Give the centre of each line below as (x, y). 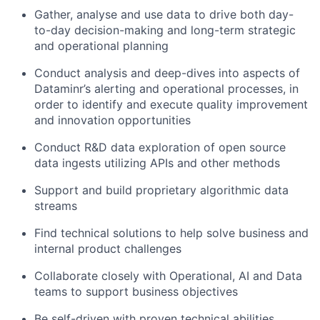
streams (56, 205)
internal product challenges (108, 248)
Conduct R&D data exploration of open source (160, 147)
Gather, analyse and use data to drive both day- (164, 14)
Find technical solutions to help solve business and (171, 232)
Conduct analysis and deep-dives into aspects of (167, 72)
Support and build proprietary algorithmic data (161, 190)
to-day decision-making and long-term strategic (165, 30)
